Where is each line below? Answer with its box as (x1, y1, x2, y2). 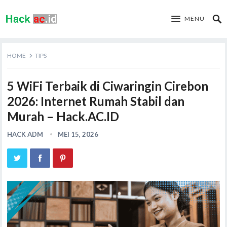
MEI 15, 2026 (58, 130, 99, 138)
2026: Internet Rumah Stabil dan (7, 94, 185, 108)
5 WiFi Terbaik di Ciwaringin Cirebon (7, 79, 209, 93)
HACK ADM (7, 130, 44, 138)
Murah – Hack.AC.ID (7, 109, 120, 124)
